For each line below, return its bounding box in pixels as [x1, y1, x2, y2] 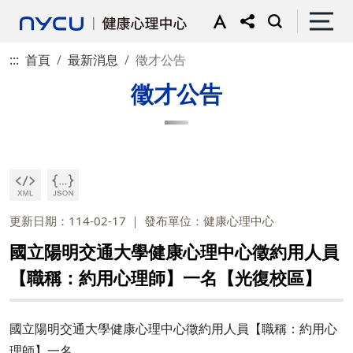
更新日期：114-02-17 [9, 213, 126, 229]
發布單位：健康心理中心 [144, 213, 274, 229]
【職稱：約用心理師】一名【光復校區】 [9, 266, 321, 290]
